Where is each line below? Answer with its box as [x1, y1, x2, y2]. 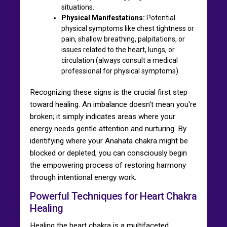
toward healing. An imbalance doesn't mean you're [30, 99, 197, 109]
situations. [61, 3, 94, 11]
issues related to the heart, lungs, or [61, 45, 175, 54]
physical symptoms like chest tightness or [61, 24, 194, 32]
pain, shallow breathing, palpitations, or [61, 34, 185, 43]
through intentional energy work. [30, 172, 136, 182]
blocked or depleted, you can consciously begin [30, 148, 187, 158]
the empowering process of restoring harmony [30, 160, 186, 170]
